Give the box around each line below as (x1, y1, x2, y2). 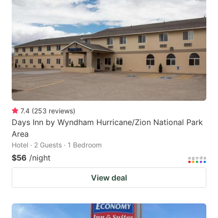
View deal (91, 173, 127, 183)
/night (29, 153, 51, 163)
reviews (49, 107, 73, 115)
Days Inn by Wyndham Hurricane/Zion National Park (12, 117, 203, 127)
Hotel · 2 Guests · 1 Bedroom (12, 141, 102, 149)
